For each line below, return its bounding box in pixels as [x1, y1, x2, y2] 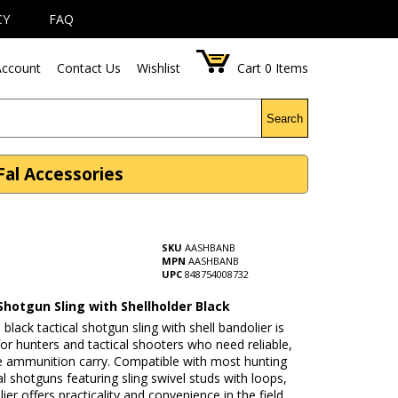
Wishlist [137, 60, 181, 76]
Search [267, 111, 304, 125]
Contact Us [57, 60, 122, 76]
